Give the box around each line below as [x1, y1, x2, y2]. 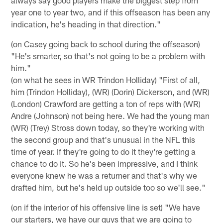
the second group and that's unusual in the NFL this [11, 134, 196, 144]
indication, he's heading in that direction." [11, 18, 161, 29]
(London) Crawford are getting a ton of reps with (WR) [11, 98, 201, 109]
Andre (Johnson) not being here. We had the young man [11, 110, 210, 120]
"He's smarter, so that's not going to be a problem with [11, 50, 206, 61]
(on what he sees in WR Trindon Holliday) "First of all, [11, 74, 201, 85]
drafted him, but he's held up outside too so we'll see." [11, 182, 206, 192]
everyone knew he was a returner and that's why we [11, 170, 198, 180]
